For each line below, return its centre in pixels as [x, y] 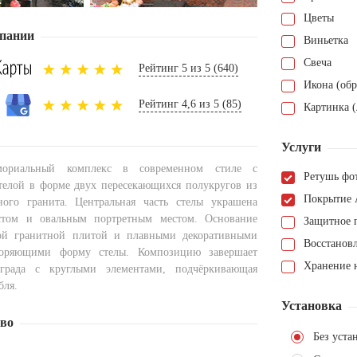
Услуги [301, 147]
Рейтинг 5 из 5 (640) [188, 68]
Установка [312, 306]
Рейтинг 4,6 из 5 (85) [190, 104]
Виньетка [326, 41]
